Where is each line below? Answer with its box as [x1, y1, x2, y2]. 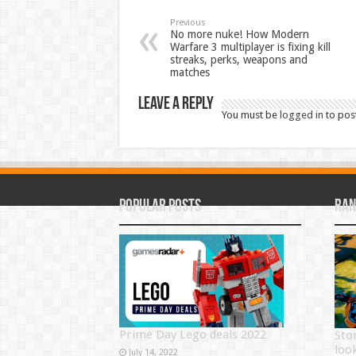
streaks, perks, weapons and [169, 53, 308, 67]
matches [169, 66, 210, 79]
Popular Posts [118, 198, 201, 217]
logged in [279, 109, 323, 122]
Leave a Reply [137, 95, 214, 114]
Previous [169, 17, 206, 29]
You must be [221, 109, 280, 122]
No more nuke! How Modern [169, 28, 309, 41]
